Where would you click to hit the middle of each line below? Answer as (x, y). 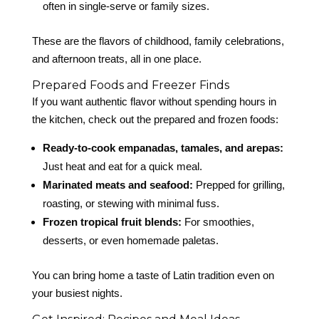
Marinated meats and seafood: (117, 185)
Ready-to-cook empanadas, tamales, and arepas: (163, 148)
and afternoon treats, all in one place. (116, 59)
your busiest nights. (77, 293)
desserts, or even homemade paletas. (130, 241)
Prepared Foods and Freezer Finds (130, 85)
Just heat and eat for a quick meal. (122, 167)
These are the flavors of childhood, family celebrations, (158, 41)
